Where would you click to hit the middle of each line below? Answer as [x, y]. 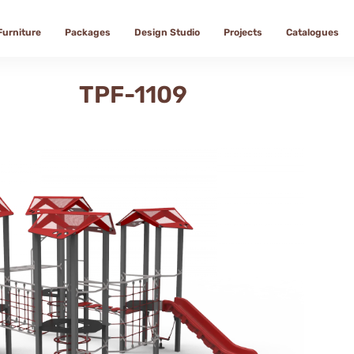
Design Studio [168, 32]
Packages [88, 32]
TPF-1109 [133, 95]
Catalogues [313, 32]
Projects [243, 32]
